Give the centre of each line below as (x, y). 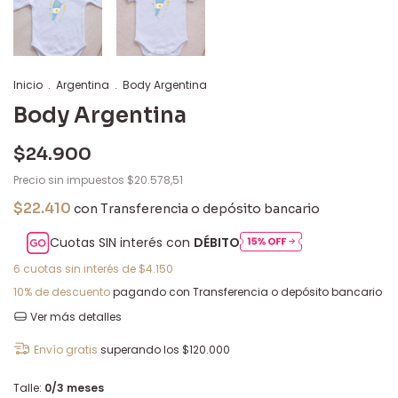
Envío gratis (65, 349)
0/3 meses (74, 387)
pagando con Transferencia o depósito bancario (246, 291)
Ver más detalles (74, 316)
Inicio (28, 84)
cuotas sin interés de (81, 268)
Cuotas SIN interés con (122, 242)
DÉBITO (217, 242)
